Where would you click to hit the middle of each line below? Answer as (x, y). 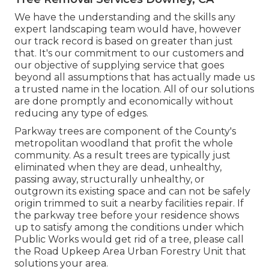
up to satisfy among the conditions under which (129, 227)
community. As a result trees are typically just (122, 155)
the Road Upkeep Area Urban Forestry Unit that (130, 251)
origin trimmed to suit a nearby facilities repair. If (129, 203)
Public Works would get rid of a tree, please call (129, 239)
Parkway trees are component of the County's (125, 131)
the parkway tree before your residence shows (127, 215)
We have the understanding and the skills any (125, 17)
